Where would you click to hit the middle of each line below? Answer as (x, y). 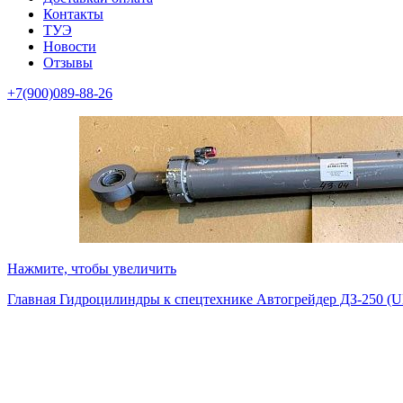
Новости (70, 46)
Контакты (73, 14)
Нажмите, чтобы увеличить (92, 269)
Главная (33, 299)
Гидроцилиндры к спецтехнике (158, 299)
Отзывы (68, 63)
